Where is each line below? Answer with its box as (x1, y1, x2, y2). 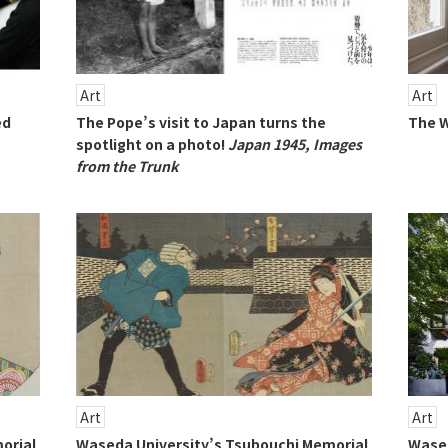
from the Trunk (75, 155, 178, 176)
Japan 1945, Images (227, 133, 362, 154)
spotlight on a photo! (75, 133, 228, 154)
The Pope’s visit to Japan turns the (75, 111, 326, 132)
